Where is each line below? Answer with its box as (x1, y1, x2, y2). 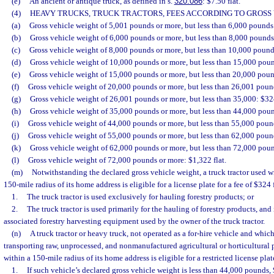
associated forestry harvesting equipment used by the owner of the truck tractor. (4, 217, 265, 226)
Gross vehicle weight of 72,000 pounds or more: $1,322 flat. (28, 155, 226, 165)
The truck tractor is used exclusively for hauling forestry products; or (26, 192, 254, 201)
